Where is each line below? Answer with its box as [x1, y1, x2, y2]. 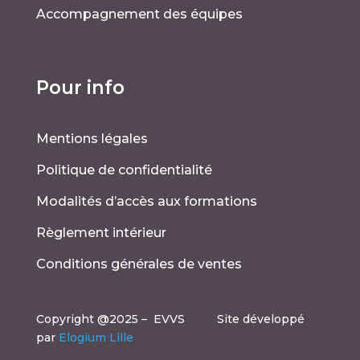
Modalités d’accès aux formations [35, 193, 257, 209]
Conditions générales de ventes [35, 256, 242, 272]
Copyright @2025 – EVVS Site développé [35, 311, 305, 326]
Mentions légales [35, 130, 148, 146]
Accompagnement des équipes [35, 6, 243, 22]
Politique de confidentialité [35, 162, 212, 178]
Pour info [35, 76, 125, 99]
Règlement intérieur [35, 224, 166, 240]
